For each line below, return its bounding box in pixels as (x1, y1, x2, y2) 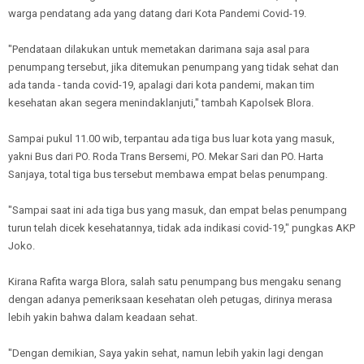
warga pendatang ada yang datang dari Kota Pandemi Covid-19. (8, 6, 306, 19)
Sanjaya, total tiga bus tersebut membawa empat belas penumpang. (8, 167, 327, 180)
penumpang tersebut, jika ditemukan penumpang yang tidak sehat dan (8, 60, 339, 73)
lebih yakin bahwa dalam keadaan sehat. (8, 310, 197, 323)
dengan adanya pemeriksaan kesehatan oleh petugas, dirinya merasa (8, 292, 332, 305)
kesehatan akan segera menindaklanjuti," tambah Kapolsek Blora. (8, 96, 314, 109)
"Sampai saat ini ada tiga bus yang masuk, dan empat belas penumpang (8, 203, 347, 216)
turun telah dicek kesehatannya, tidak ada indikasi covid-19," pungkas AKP (8, 221, 355, 234)
